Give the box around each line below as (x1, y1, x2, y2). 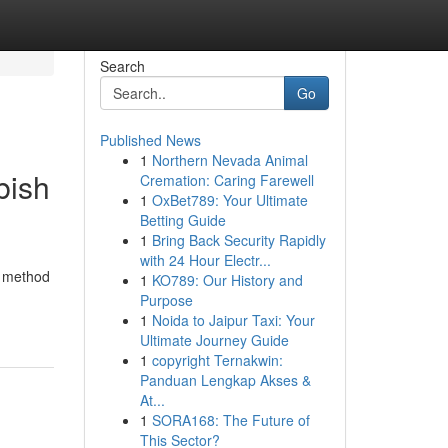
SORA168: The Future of (151, 410, 310, 430)
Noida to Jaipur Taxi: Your (151, 310, 315, 330)
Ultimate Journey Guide (139, 330, 289, 350)
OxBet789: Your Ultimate (151, 190, 308, 210)
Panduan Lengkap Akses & (139, 370, 311, 390)
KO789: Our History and (151, 270, 303, 290)
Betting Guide (139, 210, 226, 230)
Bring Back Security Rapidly (151, 230, 326, 250)
